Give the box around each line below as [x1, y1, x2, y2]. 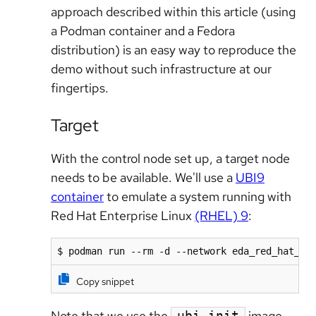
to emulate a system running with [104, 188, 291, 205]
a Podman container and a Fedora [51, 22, 235, 39]
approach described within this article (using [51, 3, 296, 20]
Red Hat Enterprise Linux [51, 207, 195, 224]
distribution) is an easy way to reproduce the [51, 41, 296, 58]
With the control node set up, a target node [51, 150, 290, 166]
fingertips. [51, 79, 109, 96]
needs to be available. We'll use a [51, 169, 236, 186]
